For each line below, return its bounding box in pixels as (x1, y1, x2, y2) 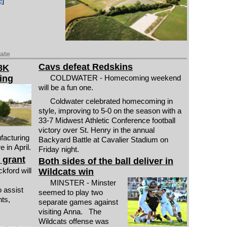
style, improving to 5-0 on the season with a (39, 106, 181, 115)
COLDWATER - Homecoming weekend (50, 73, 181, 83)
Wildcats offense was (39, 217, 109, 226)
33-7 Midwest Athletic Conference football (39, 116, 175, 125)
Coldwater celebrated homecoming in (50, 96, 173, 105)
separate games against (39, 198, 118, 207)
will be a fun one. (39, 83, 93, 92)
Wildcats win (39, 167, 94, 177)
